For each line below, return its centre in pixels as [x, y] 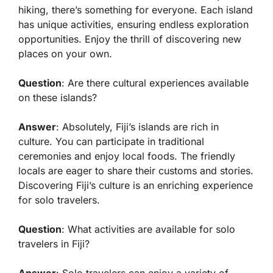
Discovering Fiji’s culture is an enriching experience [136, 186]
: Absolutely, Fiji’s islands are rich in [137, 127]
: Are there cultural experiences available [155, 83]
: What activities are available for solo [148, 229]
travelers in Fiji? [54, 244]
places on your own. [65, 54]
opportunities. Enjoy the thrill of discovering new [130, 39]
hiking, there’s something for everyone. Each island [136, 10]
